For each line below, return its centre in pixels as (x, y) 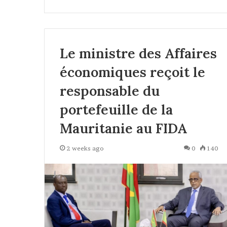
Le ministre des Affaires (138, 53)
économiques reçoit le (133, 72)
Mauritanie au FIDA (123, 128)
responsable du (110, 91)
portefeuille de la (116, 109)
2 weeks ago (85, 148)
